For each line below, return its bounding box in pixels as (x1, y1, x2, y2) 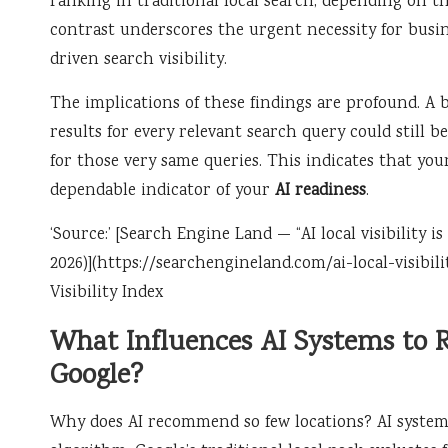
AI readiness (275, 179, 366, 205)
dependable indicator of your (50, 179, 275, 205)
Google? (50, 357, 143, 398)
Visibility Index (50, 281, 163, 307)
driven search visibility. (50, 48, 227, 74)
